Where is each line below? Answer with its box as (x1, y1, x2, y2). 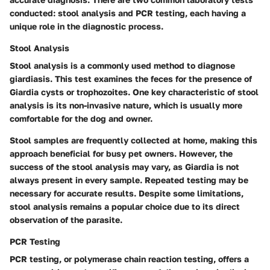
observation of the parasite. (10, 215, 122, 225)
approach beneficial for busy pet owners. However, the (10, 148, 233, 159)
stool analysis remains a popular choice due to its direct (10, 201, 240, 212)
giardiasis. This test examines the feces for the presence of (10, 74, 252, 84)
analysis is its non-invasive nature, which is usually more (10, 100, 242, 111)
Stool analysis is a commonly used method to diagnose (10, 60, 235, 71)
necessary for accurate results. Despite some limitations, (10, 188, 243, 199)
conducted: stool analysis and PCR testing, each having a (10, 8, 246, 19)
